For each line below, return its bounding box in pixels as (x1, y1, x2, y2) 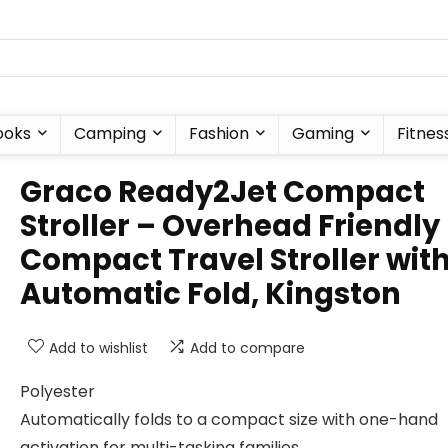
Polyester (20, 380, 95, 403)
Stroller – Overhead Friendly (20, 206, 440, 246)
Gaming (292, 122, 354, 145)
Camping (74, 122, 146, 145)
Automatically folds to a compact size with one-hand (20, 408, 438, 431)
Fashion (189, 122, 249, 145)
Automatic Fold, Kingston (20, 274, 401, 314)
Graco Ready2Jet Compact (20, 172, 425, 212)
